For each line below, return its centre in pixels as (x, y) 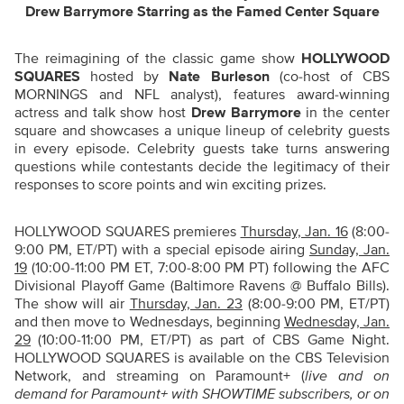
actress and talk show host (103, 113)
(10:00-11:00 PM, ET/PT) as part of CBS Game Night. (210, 340)
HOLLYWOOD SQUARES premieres (128, 232)
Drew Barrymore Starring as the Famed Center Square (202, 12)
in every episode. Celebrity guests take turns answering (202, 149)
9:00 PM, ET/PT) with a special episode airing (162, 250)
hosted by (125, 77)
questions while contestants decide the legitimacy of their (202, 167)
